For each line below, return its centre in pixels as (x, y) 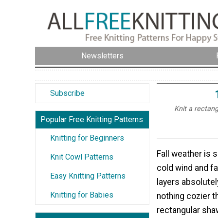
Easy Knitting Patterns (88, 176)
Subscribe (67, 93)
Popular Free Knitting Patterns (92, 119)
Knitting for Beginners (87, 138)
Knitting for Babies (82, 195)
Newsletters (102, 56)
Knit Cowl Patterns (82, 157)
